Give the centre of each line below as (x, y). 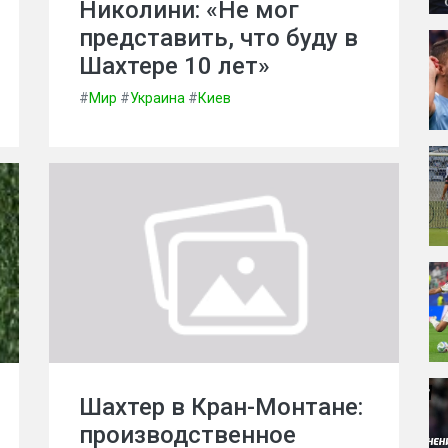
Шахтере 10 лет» (174, 66)
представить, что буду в (218, 38)
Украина (157, 98)
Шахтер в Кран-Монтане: (221, 407)
